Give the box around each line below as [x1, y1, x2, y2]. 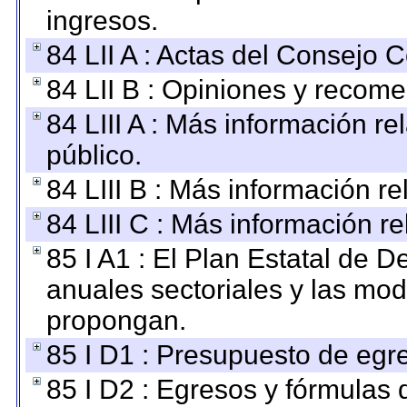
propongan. [46, 305, 186, 335]
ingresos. [46, 5, 158, 35]
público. [46, 140, 142, 170]
